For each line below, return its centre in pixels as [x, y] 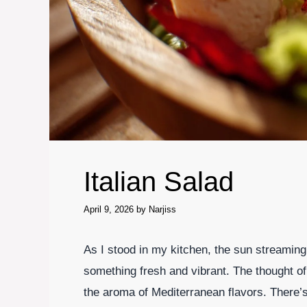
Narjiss [162, 209]
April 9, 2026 [109, 209]
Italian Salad [159, 182]
